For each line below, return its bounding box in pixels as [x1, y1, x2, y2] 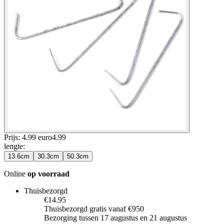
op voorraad [27, 169, 69, 178]
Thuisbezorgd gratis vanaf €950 [44, 204, 144, 213]
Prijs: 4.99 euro [4, 132, 52, 141]
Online [4, 169, 27, 178]
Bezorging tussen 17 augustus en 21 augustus [44, 213, 187, 222]
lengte [4, 141, 23, 150]
